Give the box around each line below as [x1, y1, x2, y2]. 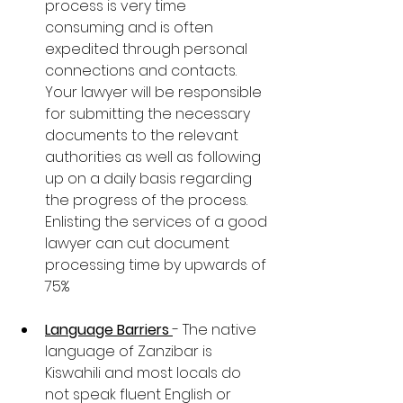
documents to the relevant [45, 125, 242, 147]
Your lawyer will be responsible [45, 82, 265, 103]
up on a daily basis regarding [45, 168, 255, 190]
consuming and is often [45, 17, 217, 39]
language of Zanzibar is [45, 341, 216, 363]
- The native [173, 319, 260, 341]
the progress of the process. [45, 190, 251, 211]
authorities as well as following [45, 147, 264, 168]
